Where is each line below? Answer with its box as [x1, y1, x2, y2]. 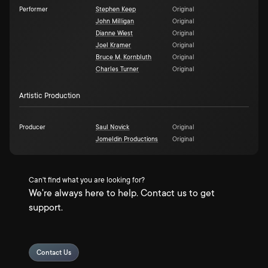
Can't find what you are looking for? [29, 176, 145, 184]
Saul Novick [96, 124, 129, 131]
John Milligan [96, 18, 134, 25]
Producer [19, 124, 45, 131]
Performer [19, 6, 48, 13]
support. [29, 202, 63, 213]
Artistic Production [19, 92, 80, 100]
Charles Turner [96, 66, 139, 73]
